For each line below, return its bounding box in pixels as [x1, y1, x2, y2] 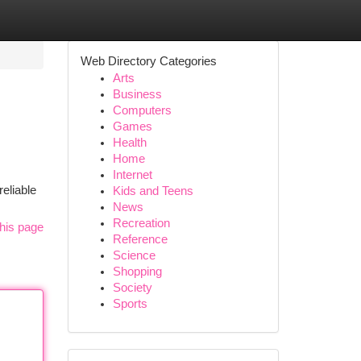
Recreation [112, 217, 170, 230]
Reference [112, 233, 168, 246]
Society [112, 281, 152, 294]
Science [112, 249, 156, 262]
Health [112, 136, 147, 149]
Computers [112, 104, 172, 117]
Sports [112, 297, 147, 310]
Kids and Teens [112, 185, 193, 197]
